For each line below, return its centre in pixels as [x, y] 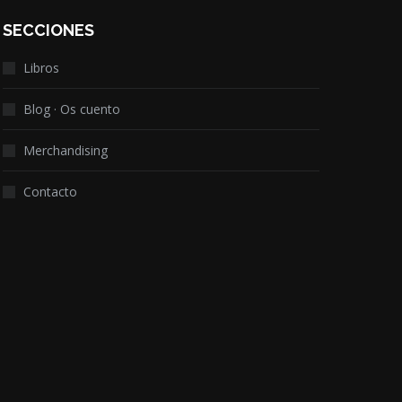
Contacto [50, 192]
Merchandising [65, 150]
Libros [41, 68]
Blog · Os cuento [71, 109]
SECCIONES [48, 30]
